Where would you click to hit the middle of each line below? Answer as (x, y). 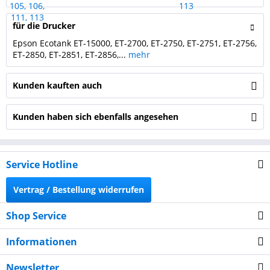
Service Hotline (42, 165)
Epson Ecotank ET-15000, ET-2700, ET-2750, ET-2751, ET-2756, (135, 43)
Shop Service (36, 216)
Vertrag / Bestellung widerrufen (79, 190)
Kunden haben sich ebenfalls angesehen (96, 117)
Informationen (42, 242)
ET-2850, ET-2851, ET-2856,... (71, 55)
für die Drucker (44, 26)
